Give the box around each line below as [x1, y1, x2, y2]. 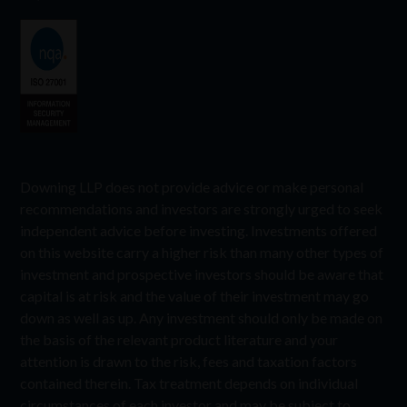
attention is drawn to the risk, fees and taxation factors [20, 352, 358, 371]
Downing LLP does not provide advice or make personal [20, 178, 364, 196]
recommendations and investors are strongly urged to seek [20, 200, 383, 218]
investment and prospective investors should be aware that [20, 265, 384, 283]
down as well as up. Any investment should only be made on [20, 309, 383, 327]
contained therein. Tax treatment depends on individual [20, 374, 359, 392]
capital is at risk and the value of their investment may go [20, 287, 370, 305]
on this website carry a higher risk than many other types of [20, 243, 384, 262]
